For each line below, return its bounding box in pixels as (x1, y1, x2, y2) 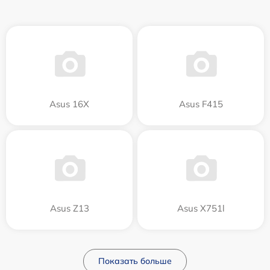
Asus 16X (49, 98, 89, 110)
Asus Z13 (49, 202, 89, 214)
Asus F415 (178, 98, 223, 110)
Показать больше (98, 255, 172, 266)
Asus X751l (177, 202, 225, 214)
